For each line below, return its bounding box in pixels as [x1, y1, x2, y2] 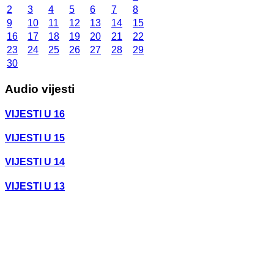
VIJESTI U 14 [5, 157, 65, 168]
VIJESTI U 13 [5, 180, 65, 191]
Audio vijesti [5, 82, 75, 95]
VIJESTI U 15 [5, 133, 65, 144]
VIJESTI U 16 [5, 108, 65, 119]
